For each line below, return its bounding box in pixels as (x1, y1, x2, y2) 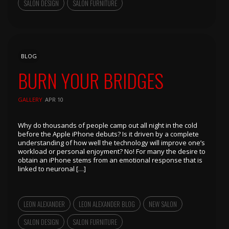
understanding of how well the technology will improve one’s (18, 138, 205, 147)
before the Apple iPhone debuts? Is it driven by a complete (18, 129, 199, 139)
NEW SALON (149, 199, 177, 209)
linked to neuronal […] (18, 164, 86, 173)
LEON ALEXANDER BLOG (79, 199, 135, 209)
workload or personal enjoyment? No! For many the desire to (18, 147, 205, 156)
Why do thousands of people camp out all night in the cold (18, 121, 197, 130)
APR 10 (45, 96, 63, 103)
